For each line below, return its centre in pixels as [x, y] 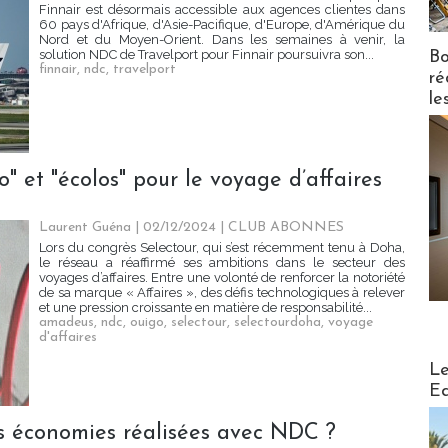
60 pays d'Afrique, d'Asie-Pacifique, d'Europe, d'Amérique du [222, 25]
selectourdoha [277, 323]
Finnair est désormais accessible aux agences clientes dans [222, 10]
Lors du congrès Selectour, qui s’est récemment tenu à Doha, [222, 248]
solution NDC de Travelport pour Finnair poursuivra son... [206, 55]
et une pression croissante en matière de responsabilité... [205, 308]
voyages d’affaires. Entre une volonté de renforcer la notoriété [222, 278]
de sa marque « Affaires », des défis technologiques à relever [222, 293]
